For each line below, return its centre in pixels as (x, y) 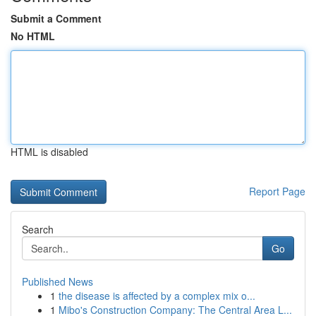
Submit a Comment (56, 18)
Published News (57, 281)
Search (38, 229)
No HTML (33, 36)
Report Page (277, 191)
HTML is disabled (49, 152)
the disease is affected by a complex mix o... (157, 296)
